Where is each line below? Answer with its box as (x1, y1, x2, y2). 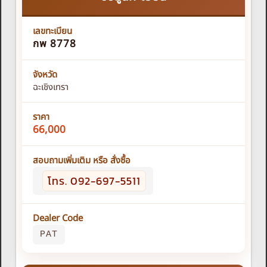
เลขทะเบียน (33, 24, 72, 39)
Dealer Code (33, 212, 83, 226)
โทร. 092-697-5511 (48, 173, 141, 190)
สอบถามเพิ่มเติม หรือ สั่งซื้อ (33, 154, 131, 168)
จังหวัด (33, 68, 57, 82)
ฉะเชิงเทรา (33, 80, 69, 95)
